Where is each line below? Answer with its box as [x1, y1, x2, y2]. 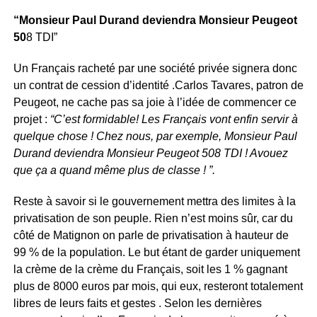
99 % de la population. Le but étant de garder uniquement [13, 246, 300, 259]
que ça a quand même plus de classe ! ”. [13, 164, 215, 177]
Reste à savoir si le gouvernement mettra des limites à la [13, 195, 296, 208]
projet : [13, 113, 47, 126]
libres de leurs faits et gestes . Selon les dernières [13, 297, 262, 310]
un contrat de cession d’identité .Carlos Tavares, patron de [13, 79, 304, 92]
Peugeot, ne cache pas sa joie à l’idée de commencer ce [13, 96, 296, 109]
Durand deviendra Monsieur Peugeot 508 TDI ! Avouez [13, 147, 288, 160]
